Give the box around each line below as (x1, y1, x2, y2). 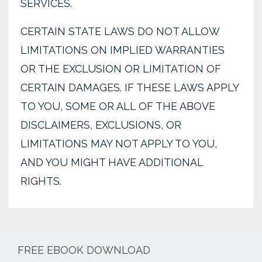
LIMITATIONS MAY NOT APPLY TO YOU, (20, 137, 217, 150)
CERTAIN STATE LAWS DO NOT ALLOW (20, 25, 219, 37)
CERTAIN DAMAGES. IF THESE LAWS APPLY (20, 81, 239, 94)
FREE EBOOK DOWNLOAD (18, 244, 150, 256)
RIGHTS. (20, 175, 61, 187)
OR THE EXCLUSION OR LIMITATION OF (20, 63, 221, 75)
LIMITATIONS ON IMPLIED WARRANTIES (20, 44, 225, 56)
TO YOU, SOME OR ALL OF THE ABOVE (20, 100, 215, 112)
